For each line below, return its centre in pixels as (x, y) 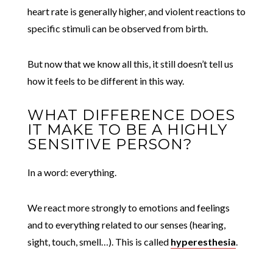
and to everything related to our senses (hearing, (126, 224)
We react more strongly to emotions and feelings (128, 207)
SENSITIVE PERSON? (110, 144)
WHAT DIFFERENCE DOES (131, 115)
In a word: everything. (72, 172)
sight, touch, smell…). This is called (99, 241)
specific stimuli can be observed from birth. (117, 28)
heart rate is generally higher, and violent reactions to (136, 11)
